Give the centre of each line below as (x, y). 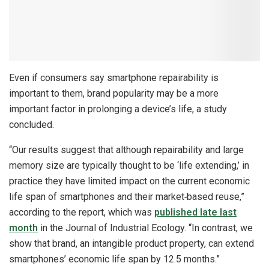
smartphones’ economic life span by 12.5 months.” (114, 259)
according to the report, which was (82, 213)
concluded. (32, 125)
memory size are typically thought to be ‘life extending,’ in (129, 166)
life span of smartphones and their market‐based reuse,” (127, 197)
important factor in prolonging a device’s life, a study (118, 109)
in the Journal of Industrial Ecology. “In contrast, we (145, 228)
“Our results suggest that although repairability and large (126, 150)
